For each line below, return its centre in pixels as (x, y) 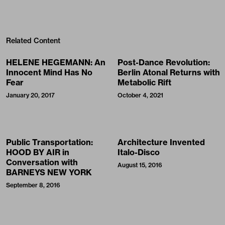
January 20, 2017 (30, 95)
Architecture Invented (161, 142)
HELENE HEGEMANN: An (56, 63)
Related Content (33, 41)
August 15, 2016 (140, 165)
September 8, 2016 (33, 185)
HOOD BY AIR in (38, 152)
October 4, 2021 (140, 95)
